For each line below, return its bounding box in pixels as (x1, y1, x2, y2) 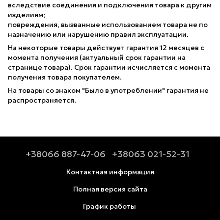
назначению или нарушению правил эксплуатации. (8, 29, 189, 39)
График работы (82, 201, 137, 211)
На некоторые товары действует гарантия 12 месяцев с (8, 43, 204, 52)
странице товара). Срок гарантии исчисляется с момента (8, 62, 210, 72)
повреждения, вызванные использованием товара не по (8, 20, 208, 29)
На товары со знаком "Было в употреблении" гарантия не (8, 85, 209, 95)
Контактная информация (66, 167, 154, 176)
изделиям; (8, 10, 45, 19)
